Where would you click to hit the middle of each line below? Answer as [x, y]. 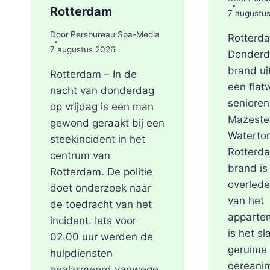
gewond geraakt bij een [107, 123]
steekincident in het [98, 140]
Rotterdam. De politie [101, 172]
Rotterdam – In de [93, 74]
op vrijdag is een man [102, 107]
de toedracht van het [101, 205]
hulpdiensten [81, 253]
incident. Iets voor [93, 221]
